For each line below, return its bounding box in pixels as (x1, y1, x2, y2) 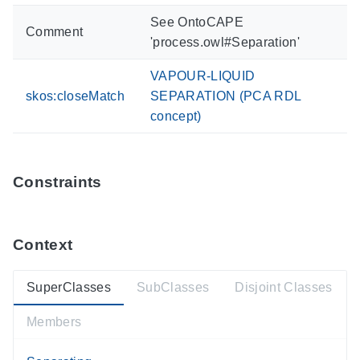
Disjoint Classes (235, 280, 333, 295)
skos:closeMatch (26, 88, 125, 103)
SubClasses (136, 280, 210, 295)
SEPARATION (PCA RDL (150, 88, 302, 103)
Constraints (13, 173, 102, 190)
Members (27, 314, 82, 329)
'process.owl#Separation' (150, 35, 300, 49)
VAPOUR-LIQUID (150, 68, 256, 83)
